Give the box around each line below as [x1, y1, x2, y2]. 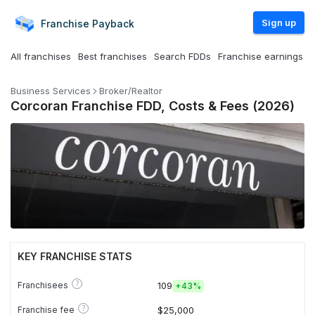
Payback [92, 18, 134, 30]
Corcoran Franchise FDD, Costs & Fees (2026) [11, 98, 295, 113]
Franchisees [18, 279, 68, 290]
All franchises [11, 51, 71, 62]
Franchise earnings [218, 51, 303, 62]
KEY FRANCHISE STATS [18, 250, 132, 262]
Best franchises [78, 51, 147, 62]
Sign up [262, 17, 296, 28]
